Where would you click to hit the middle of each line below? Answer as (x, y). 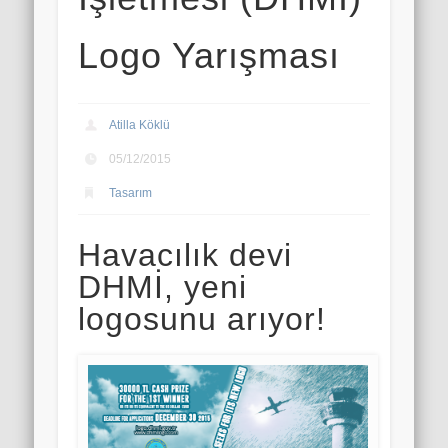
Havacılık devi (185, 255)
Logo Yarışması (209, 55)
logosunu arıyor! (202, 319)
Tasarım (131, 193)
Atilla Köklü (140, 125)
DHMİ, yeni (163, 287)
